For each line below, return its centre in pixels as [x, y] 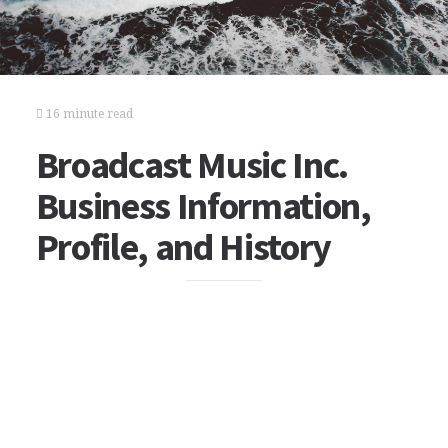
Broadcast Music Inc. [192, 164]
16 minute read [87, 114]
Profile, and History [183, 246]
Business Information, [203, 205]
